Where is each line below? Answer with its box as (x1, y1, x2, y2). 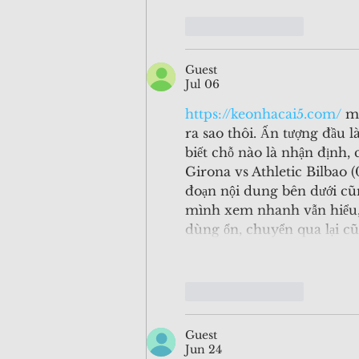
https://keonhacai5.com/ (185, 106, 341, 123)
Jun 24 (185, 342, 222, 357)
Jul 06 (185, 77, 220, 92)
